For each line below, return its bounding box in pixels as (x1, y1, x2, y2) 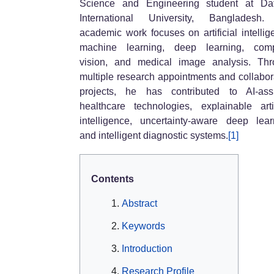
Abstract (122, 198, 157, 209)
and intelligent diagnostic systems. (80, 130, 228, 141)
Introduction (122, 243, 172, 254)
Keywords (122, 221, 165, 232)
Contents (91, 173, 134, 184)
